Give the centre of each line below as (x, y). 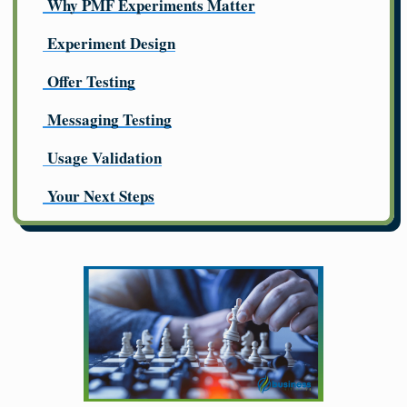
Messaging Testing (109, 120)
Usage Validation (104, 158)
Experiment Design (111, 44)
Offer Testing (91, 82)
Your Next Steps (101, 196)
